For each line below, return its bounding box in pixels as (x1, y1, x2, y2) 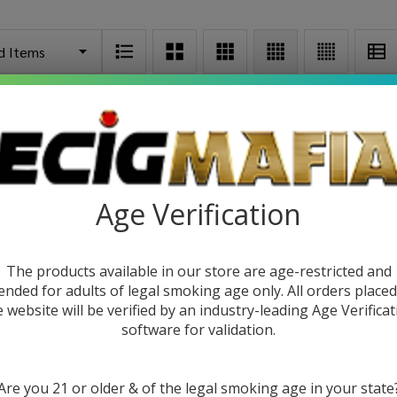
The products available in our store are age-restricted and (5, 261, 392, 281)
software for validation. (121, 319, 276, 339)
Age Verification (96, 194, 301, 233)
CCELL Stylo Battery (121, 305, 246, 324)
